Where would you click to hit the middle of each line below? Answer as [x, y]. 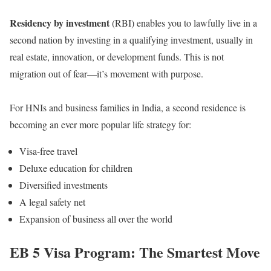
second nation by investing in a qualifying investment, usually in [131, 39]
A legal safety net [52, 201]
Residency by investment [60, 22]
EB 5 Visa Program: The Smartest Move [135, 252]
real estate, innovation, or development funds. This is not [117, 56]
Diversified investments [64, 184]
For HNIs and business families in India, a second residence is [128, 107]
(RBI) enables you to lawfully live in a [183, 22]
